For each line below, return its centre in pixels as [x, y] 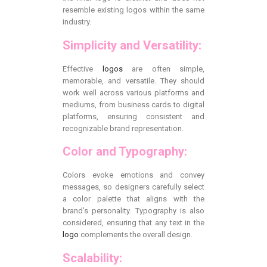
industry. [77, 22]
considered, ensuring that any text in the [133, 223]
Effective [83, 69]
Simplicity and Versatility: [132, 45]
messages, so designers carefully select [133, 187]
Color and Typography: [125, 152]
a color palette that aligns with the [133, 199]
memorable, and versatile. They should [133, 80]
